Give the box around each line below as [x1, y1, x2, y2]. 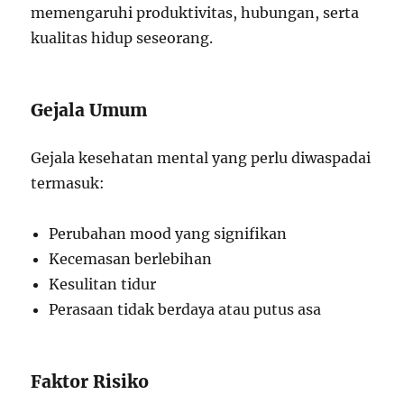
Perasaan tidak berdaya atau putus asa [49, 300, 322, 318]
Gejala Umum [31, 99, 148, 121]
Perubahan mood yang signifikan [49, 225, 288, 243]
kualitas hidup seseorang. [31, 29, 214, 47]
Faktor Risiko [31, 371, 150, 392]
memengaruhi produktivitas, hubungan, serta [31, 4, 360, 22]
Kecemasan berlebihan [49, 250, 213, 268]
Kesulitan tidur [49, 275, 157, 293]
